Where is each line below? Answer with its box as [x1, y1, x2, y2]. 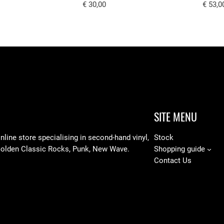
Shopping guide [154, 144, 205, 153]
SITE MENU [154, 109, 197, 124]
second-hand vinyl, [88, 132, 149, 142]
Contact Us [154, 155, 191, 165]
